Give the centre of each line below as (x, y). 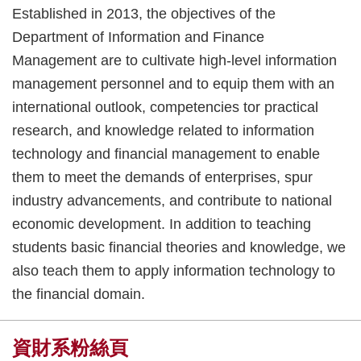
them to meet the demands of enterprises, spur (162, 178)
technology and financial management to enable (166, 154)
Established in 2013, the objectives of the (144, 14)
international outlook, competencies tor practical (165, 108)
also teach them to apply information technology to (174, 271)
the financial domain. (79, 295)
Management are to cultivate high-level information (174, 61)
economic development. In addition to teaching (162, 224)
